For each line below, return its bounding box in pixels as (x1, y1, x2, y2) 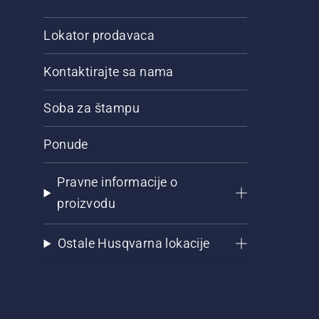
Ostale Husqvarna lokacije (57, 236, 210, 251)
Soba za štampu (43, 100, 140, 116)
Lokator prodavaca (43, 28, 155, 43)
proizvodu (57, 196, 115, 211)
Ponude (43, 137, 88, 152)
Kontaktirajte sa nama (43, 64, 174, 80)
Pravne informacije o (57, 174, 178, 190)
